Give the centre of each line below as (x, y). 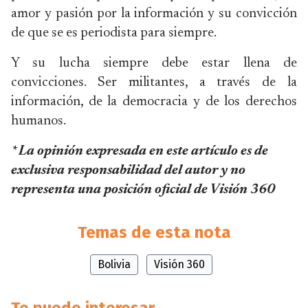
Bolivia (114, 264)
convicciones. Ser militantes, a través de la (154, 82)
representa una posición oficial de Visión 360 (143, 190)
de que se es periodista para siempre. (114, 33)
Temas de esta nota (154, 232)
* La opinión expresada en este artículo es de (140, 151)
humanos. (38, 121)
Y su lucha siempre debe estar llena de (154, 63)
